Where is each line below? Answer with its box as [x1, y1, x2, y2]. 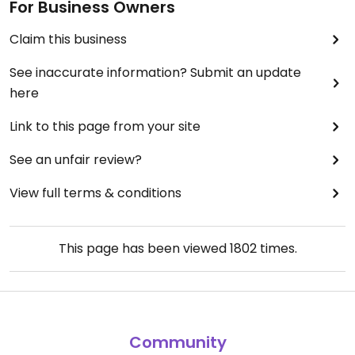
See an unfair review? [10, 151, 142, 169]
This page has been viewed [58, 239, 230, 258]
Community [128, 331, 227, 353]
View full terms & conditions [10, 184, 181, 202]
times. [256, 239, 297, 258]
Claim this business [10, 30, 127, 48]
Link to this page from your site [10, 117, 200, 136]
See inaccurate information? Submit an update [10, 63, 301, 82]
